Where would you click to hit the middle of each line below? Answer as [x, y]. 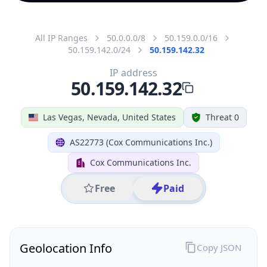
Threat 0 [222, 117]
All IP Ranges [61, 38]
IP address [133, 72]
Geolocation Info [66, 248]
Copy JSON [219, 247]
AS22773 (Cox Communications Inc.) [141, 142]
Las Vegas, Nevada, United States [109, 117]
